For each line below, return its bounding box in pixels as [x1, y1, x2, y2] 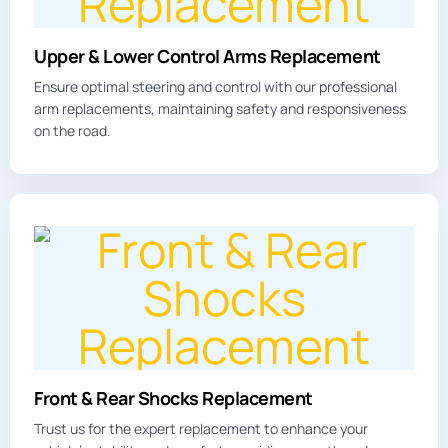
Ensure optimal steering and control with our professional [34, 76, 397, 96]
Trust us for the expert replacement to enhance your [34, 418, 368, 438]
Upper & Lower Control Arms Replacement [34, 43, 381, 68]
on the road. [34, 120, 111, 140]
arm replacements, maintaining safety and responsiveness [34, 98, 406, 118]
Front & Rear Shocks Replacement [34, 385, 313, 410]
